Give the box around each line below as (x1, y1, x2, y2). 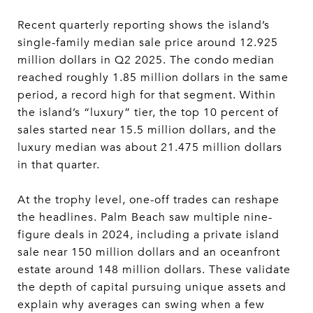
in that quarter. (17, 157, 100, 172)
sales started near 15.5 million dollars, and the (17, 122, 277, 137)
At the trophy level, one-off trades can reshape (17, 192, 279, 207)
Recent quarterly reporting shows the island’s (17, 17, 270, 32)
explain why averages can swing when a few (17, 297, 265, 312)
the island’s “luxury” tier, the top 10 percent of (17, 105, 279, 119)
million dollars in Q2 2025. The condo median (17, 52, 275, 67)
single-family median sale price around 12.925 (17, 35, 278, 50)
